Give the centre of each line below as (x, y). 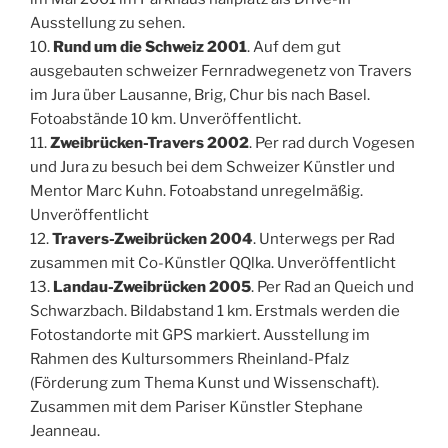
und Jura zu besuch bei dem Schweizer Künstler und (212, 166)
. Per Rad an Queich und (332, 286)
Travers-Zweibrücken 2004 (152, 238)
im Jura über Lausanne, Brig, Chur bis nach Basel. (200, 94)
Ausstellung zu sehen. (107, 22)
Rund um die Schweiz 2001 (150, 46)
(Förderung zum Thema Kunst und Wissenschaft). (204, 382)
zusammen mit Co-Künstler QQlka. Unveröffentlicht (213, 262)
